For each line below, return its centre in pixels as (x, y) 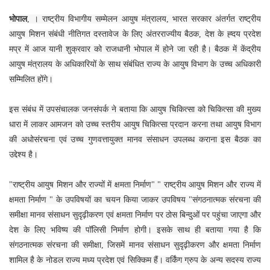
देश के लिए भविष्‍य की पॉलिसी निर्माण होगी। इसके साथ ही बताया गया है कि (135, 230)
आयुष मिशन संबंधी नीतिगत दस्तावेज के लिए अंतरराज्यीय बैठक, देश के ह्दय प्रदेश (135, 34)
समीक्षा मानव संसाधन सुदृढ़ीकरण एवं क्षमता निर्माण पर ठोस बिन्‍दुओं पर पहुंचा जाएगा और (135, 215)
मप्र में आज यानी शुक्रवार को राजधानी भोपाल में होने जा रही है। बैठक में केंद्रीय (135, 49)
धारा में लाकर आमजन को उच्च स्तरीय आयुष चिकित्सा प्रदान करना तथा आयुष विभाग (135, 124)
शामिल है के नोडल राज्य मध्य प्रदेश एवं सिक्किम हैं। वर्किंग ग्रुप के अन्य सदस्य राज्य (135, 260)
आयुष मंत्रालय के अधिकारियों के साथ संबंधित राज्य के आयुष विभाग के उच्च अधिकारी (135, 64)
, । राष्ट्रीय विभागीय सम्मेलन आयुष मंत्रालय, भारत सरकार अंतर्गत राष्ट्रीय (144, 19)
